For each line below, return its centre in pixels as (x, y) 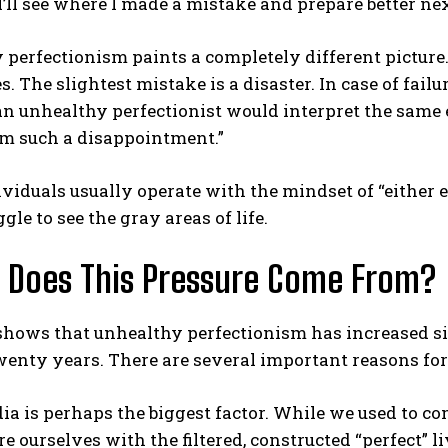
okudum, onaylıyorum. (222, 255)
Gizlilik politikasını (90, 255)
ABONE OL (211, 207)
